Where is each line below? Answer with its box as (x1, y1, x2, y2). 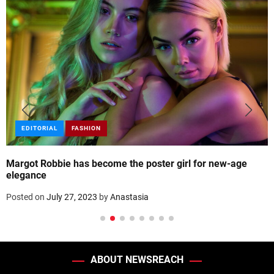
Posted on (6, 192, 46, 202)
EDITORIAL (21, 125, 57, 132)
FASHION (72, 125, 101, 132)
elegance (6, 169, 46, 182)
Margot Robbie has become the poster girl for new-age (6, 158, 247, 170)
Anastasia (110, 192, 149, 202)
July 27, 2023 (46, 192, 97, 202)
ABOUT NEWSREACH (91, 254, 183, 266)
